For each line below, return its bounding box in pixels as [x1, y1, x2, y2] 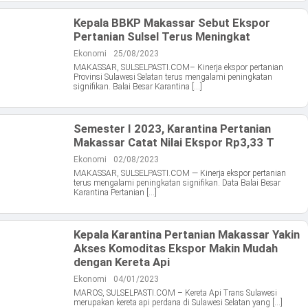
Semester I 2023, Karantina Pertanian [74, 122, 271, 136]
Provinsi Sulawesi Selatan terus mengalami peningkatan [74, 72, 272, 82]
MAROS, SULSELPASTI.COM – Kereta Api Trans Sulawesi [74, 288, 277, 298]
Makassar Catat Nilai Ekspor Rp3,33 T [74, 135, 274, 150]
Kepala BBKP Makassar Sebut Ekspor [74, 16, 270, 30]
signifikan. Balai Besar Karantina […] [74, 82, 202, 92]
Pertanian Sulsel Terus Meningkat [74, 30, 250, 44]
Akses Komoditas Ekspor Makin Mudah [74, 241, 278, 256]
